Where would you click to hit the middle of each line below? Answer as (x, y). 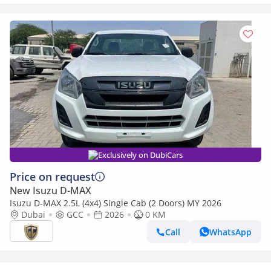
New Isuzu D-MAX (51, 191)
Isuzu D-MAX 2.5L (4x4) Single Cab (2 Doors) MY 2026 (116, 203)
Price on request (52, 177)
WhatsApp (230, 232)
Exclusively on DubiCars (140, 155)
